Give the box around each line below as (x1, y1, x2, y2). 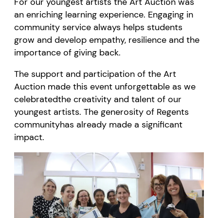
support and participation (29, 68, 138, 80)
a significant (132, 118, 183, 130)
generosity (98, 106, 144, 118)
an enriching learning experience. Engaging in (14, 8, 194, 20)
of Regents (144, 106, 189, 118)
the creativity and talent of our (58, 93, 182, 105)
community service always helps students (14, 21, 183, 33)
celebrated (14, 93, 58, 105)
